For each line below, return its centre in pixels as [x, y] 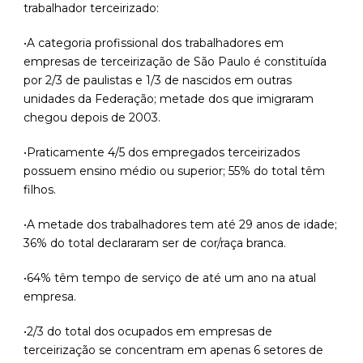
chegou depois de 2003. [92, 118]
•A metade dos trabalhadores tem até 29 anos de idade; [180, 225]
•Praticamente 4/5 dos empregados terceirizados [162, 153]
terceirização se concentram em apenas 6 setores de [173, 350]
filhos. [40, 190]
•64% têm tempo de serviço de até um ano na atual [170, 278]
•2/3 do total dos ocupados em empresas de [148, 332]
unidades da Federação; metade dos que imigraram [169, 99]
